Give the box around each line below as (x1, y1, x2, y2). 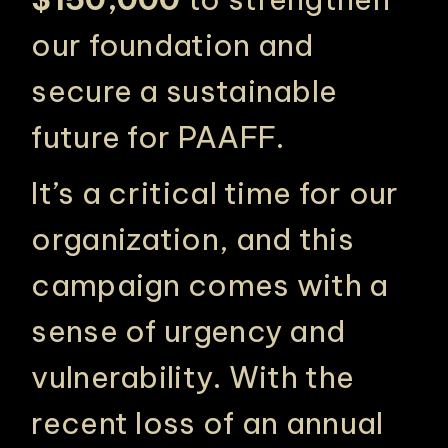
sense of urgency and (31, 312, 346, 350)
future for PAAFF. (31, 118, 292, 156)
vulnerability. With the (31, 358, 355, 396)
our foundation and (31, 26, 314, 64)
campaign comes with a (31, 266, 389, 304)
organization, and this (31, 220, 354, 258)
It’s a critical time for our (31, 174, 399, 212)
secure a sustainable (31, 72, 338, 110)
